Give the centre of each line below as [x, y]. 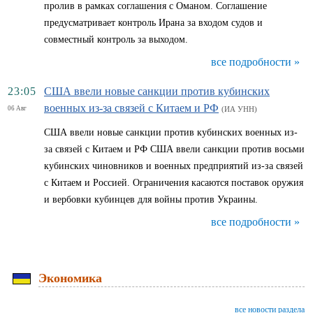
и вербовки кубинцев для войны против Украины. [151, 199]
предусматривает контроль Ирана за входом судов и [153, 23]
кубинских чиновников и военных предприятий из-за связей [174, 166]
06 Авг [17, 108]
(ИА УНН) [239, 109]
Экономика [70, 278]
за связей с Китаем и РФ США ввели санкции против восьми [174, 149]
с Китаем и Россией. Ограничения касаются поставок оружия [174, 183]
